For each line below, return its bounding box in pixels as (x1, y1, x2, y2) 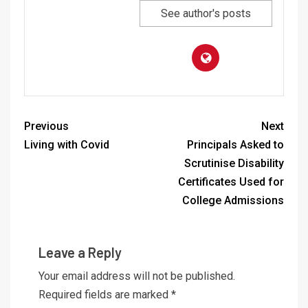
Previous (24, 120, 69, 133)
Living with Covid (24, 138, 109, 152)
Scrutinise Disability (184, 157, 284, 170)
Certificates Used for (178, 175, 284, 189)
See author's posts (160, 7, 251, 21)
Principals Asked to (187, 138, 284, 152)
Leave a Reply (38, 244, 122, 261)
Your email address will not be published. (38, 269, 235, 283)
